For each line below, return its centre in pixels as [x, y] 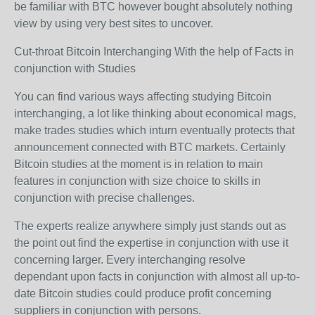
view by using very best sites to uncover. [114, 24]
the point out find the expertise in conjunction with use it [151, 243]
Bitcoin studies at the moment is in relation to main [139, 164]
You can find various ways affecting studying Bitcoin [143, 97]
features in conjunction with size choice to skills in [137, 181]
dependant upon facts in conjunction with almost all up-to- [157, 277]
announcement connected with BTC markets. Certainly [150, 147]
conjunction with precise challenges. [104, 198]
